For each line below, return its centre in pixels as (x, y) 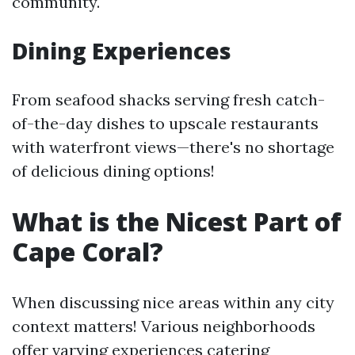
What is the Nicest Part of (177, 221)
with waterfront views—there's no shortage (173, 147)
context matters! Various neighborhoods (164, 326)
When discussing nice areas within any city (173, 302)
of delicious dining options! (113, 171)
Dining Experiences (122, 51)
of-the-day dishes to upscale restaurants (165, 123)
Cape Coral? (88, 252)
